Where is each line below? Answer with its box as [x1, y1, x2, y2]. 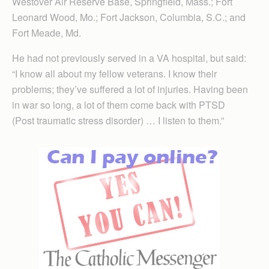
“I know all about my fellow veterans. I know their [12, 66, 217, 80]
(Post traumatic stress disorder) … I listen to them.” [12, 113, 224, 127]
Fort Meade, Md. [12, 25, 81, 40]
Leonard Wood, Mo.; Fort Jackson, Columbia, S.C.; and [12, 10, 246, 24]
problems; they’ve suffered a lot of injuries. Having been [12, 82, 248, 96]
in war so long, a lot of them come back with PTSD [12, 97, 225, 112]
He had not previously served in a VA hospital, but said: [12, 50, 246, 65]
